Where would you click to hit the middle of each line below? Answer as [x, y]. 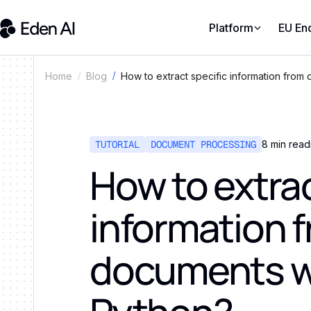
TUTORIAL [117, 144]
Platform [231, 27]
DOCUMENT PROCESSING [203, 144]
